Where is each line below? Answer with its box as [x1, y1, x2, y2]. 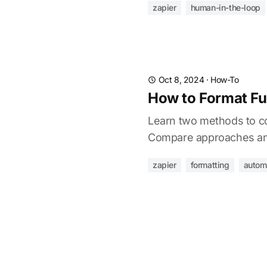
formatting [190, 160, 229, 170]
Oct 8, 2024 [158, 74, 204, 85]
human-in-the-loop [190, 2, 260, 13]
